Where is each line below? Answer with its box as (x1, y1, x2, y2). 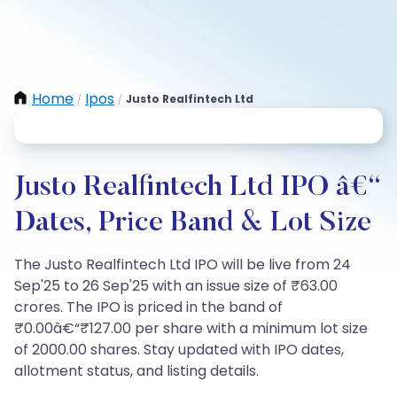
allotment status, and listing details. (14, 361, 259, 381)
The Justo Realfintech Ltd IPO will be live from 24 (14, 254, 351, 275)
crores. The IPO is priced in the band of (14, 297, 283, 317)
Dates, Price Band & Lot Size (14, 209, 371, 237)
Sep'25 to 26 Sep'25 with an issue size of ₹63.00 (14, 276, 338, 296)
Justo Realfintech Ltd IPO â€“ (14, 174, 381, 202)
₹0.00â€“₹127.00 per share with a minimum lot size (14, 318, 368, 339)
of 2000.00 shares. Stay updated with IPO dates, (14, 339, 344, 360)
